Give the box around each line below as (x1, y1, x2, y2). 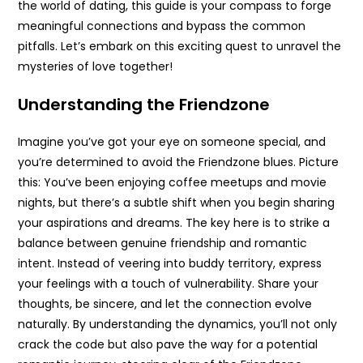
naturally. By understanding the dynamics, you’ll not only (18, 315, 338, 332)
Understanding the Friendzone (18, 92, 271, 116)
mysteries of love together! (18, 58, 173, 75)
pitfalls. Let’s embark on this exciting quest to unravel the (18, 37, 342, 54)
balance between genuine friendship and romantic (18, 234, 308, 251)
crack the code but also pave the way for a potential (18, 335, 318, 352)
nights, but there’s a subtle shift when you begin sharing (18, 194, 335, 211)
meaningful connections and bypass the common (18, 17, 306, 34)
